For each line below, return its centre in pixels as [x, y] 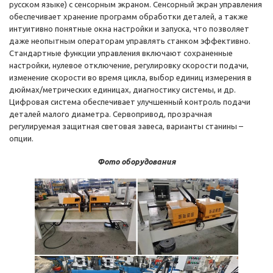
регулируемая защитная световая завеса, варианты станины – [126, 126]
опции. [21, 139]
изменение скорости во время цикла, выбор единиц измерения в [130, 78]
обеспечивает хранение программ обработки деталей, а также [129, 17]
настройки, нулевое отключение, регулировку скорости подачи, [129, 66]
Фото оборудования [136, 162]
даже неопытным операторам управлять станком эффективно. [130, 41]
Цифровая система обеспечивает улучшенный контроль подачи [130, 102]
